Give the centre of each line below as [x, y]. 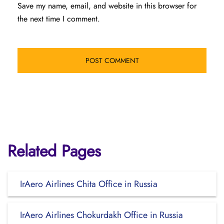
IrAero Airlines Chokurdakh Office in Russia [101, 215]
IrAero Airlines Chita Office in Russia [89, 184]
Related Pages [54, 151]
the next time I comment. [59, 19]
